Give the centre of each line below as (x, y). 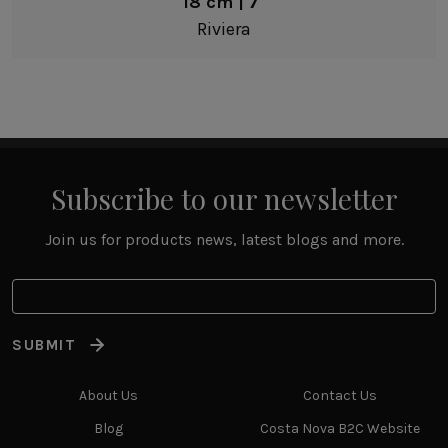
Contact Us (340, 395)
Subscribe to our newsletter (224, 198)
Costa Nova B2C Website (340, 428)
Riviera (224, 28)
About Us (108, 395)
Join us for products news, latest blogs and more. (224, 239)
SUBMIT (44, 345)
